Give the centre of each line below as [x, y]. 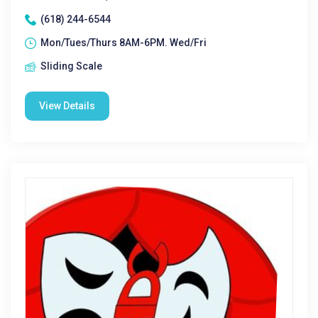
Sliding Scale [71, 66]
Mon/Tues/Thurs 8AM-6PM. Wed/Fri [124, 43]
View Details [67, 106]
